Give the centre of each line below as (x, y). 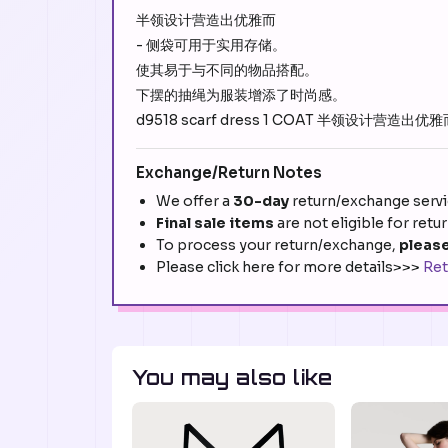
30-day (262, 201)
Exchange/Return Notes (229, 173)
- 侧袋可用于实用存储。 (211, 45)
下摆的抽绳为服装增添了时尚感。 (241, 95)
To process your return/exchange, (277, 245)
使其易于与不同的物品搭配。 (227, 70)
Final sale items (215, 223)
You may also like (232, 378)
